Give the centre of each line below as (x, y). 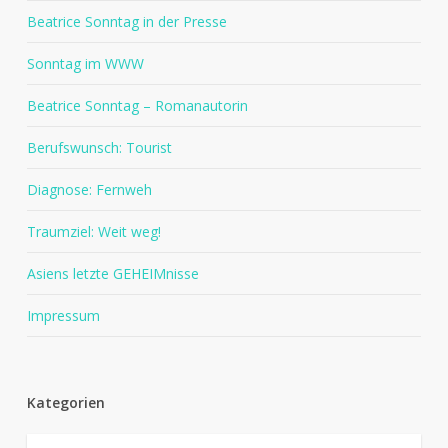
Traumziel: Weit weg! (93, 232)
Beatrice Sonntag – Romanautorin (137, 106)
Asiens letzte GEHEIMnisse (112, 274)
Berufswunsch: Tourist (99, 148)
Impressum (63, 316)
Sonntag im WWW (85, 64)
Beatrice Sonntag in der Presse (126, 22)
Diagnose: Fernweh (89, 190)
